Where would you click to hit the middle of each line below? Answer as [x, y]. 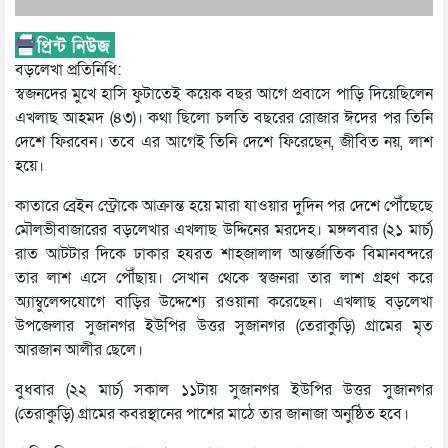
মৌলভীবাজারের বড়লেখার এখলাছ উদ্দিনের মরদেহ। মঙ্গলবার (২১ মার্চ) [224, 230]
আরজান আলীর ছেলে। [79, 350]
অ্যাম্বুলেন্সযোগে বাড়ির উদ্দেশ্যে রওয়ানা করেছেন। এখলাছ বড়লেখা [224, 302]
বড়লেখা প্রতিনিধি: [68, 70]
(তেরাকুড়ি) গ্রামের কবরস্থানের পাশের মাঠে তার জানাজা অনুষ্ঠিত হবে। [212, 414]
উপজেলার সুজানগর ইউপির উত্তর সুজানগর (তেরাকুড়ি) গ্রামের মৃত [224, 326]
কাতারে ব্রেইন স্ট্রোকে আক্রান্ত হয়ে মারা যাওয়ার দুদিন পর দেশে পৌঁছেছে [224, 206]
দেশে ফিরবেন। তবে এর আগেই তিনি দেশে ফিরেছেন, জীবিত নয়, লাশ [224, 142]
